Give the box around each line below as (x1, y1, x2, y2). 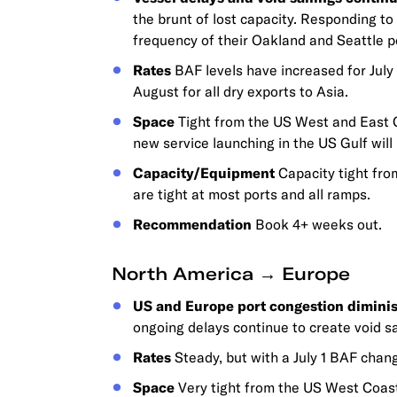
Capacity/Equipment (133, 164, 275, 182)
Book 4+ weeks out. (252, 215, 382, 233)
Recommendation (133, 215, 252, 233)
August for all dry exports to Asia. (133, 82, 348, 100)
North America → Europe (112, 262, 350, 284)
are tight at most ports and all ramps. (133, 185, 370, 203)
